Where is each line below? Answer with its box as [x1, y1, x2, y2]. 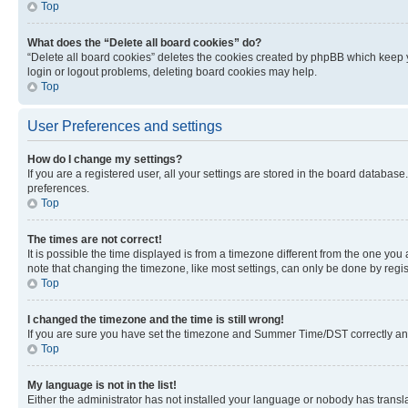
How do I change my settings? [27, 152, 182, 166]
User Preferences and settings [27, 117, 222, 134]
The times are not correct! [27, 232, 162, 246]
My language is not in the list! [27, 378, 177, 392]
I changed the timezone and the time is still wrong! [27, 312, 284, 326]
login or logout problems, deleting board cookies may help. [27, 65, 317, 78]
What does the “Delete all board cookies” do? [27, 36, 261, 49]
